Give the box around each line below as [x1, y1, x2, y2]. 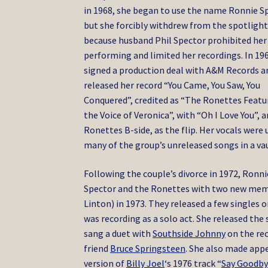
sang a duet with [84, 227, 153, 239]
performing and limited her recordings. [84, 49, 243, 62]
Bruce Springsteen [110, 242, 186, 254]
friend [84, 242, 111, 254]
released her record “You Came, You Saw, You [84, 79, 261, 92]
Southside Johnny [153, 227, 226, 239]
